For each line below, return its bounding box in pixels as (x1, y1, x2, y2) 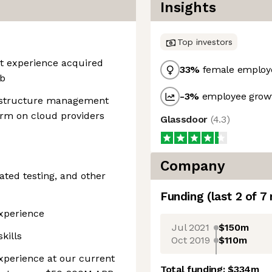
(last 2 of (206, 189, 260, 203)
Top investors (177, 37, 233, 47)
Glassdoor (160, 114, 211, 125)
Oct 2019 (171, 234, 210, 246)
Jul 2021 (172, 221, 209, 233)
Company (160, 158, 225, 174)
